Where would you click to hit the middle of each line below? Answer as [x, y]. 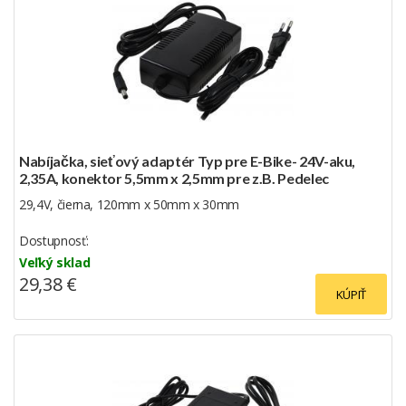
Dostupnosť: [54, 240]
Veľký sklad [55, 262]
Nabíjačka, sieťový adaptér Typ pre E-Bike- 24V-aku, [188, 160]
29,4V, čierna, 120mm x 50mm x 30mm [130, 204]
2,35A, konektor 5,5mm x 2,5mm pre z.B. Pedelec [174, 178]
